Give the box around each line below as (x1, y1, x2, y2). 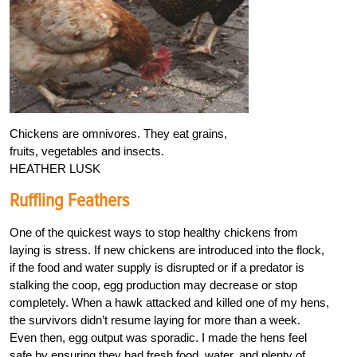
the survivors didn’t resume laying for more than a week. (10, 313, 300, 328)
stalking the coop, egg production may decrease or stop (10, 278, 297, 292)
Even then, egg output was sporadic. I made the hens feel (10, 331, 307, 345)
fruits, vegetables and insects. (10, 144, 164, 159)
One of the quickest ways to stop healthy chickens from (10, 226, 298, 240)
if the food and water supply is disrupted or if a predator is (10, 261, 304, 275)
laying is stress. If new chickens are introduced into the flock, (10, 243, 324, 257)
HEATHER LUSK (10, 162, 100, 176)
